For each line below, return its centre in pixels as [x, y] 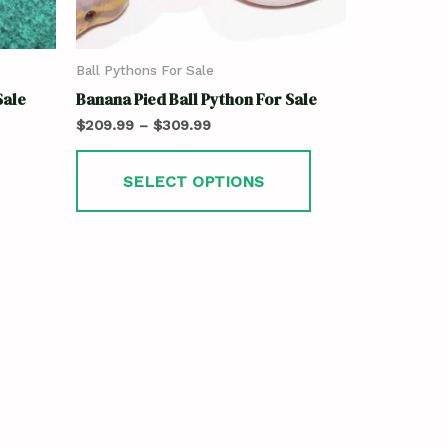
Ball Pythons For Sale [145, 69]
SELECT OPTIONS [193, 181]
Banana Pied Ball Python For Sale [196, 99]
